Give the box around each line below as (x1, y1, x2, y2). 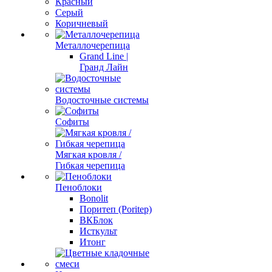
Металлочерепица (55, 40, 130, 50)
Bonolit (80, 193, 108, 203)
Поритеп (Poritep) (80, 204, 152, 214)
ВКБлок (80, 215, 113, 225)
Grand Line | (80, 51, 128, 61)
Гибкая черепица (55, 160, 125, 171)
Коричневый (55, 18, 108, 29)
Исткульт (80, 226, 117, 236)
